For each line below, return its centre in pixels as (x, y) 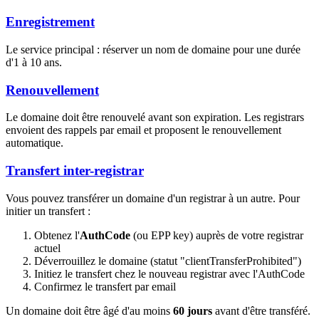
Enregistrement (50, 22)
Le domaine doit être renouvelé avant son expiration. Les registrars (155, 117)
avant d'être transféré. (261, 310)
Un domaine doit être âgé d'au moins (89, 310)
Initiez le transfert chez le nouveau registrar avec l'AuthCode (169, 273)
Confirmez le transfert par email (105, 286)
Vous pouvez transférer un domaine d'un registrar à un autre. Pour (153, 198)
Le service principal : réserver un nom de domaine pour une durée (153, 49)
